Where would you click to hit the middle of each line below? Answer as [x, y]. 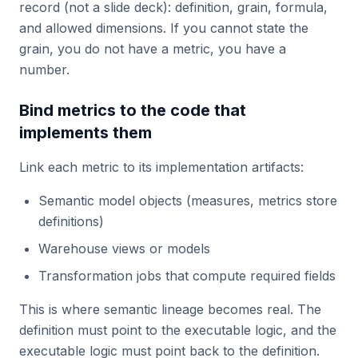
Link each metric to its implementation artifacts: [161, 167]
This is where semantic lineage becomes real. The [170, 309]
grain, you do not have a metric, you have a [153, 49]
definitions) [71, 221]
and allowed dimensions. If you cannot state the [164, 28]
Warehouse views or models [124, 249]
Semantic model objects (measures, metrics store [188, 201]
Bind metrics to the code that [133, 110]
